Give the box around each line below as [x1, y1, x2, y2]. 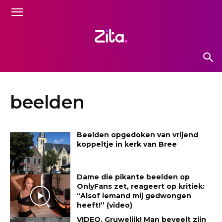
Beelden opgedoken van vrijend [77, 130, 199, 139]
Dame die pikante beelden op [77, 172, 190, 182]
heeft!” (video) [77, 201, 133, 210]
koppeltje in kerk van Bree [77, 139, 177, 149]
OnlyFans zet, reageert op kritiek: [77, 182, 205, 191]
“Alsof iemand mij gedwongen [77, 191, 192, 201]
